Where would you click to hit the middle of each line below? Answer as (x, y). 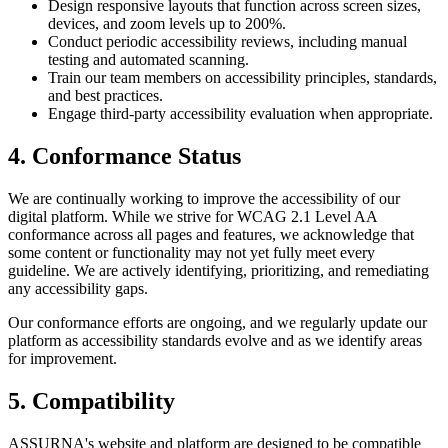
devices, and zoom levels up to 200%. (167, 24)
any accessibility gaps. (78, 289)
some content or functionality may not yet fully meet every (191, 253)
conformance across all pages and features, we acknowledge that (211, 235)
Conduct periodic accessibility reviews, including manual (227, 42)
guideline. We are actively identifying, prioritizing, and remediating (218, 271)
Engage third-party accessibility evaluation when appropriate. (240, 114)
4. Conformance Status (124, 156)
